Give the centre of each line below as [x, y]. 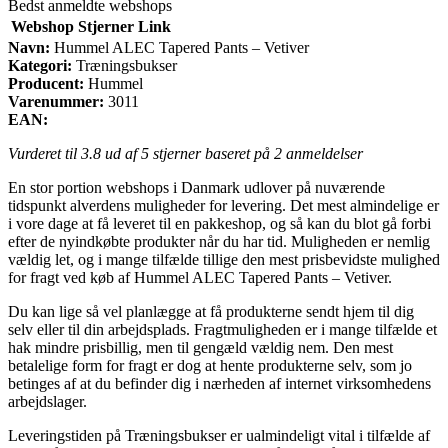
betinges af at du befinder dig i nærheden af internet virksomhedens [219, 383]
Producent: [46, 83]
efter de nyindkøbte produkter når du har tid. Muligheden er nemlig [219, 241]
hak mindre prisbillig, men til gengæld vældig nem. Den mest [200, 347]
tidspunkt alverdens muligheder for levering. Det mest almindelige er [223, 205]
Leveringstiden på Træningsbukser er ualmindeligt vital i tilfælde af [219, 435]
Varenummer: [56, 101]
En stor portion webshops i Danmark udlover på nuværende [196, 187]
